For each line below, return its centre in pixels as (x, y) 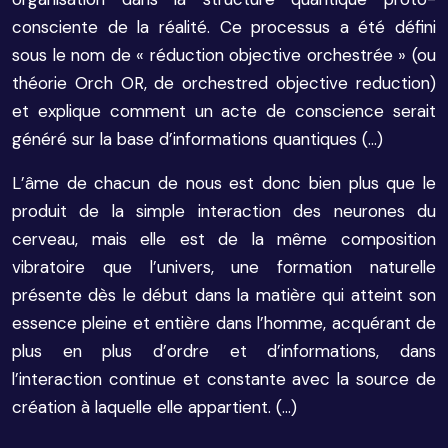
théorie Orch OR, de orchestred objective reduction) (224, 83)
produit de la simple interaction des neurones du (224, 211)
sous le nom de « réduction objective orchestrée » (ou (224, 55)
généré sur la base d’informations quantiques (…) (197, 139)
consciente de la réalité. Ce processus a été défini (224, 27)
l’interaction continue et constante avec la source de (224, 379)
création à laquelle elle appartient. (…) (154, 407)
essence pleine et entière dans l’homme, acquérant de (224, 323)
